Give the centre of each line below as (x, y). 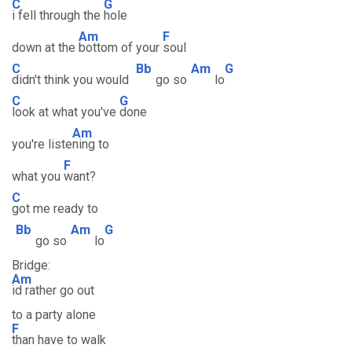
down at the (45, 48)
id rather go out (53, 290)
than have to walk (59, 340)
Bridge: (31, 265)
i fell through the (58, 15)
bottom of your (121, 48)
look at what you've (66, 112)
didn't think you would (72, 80)
